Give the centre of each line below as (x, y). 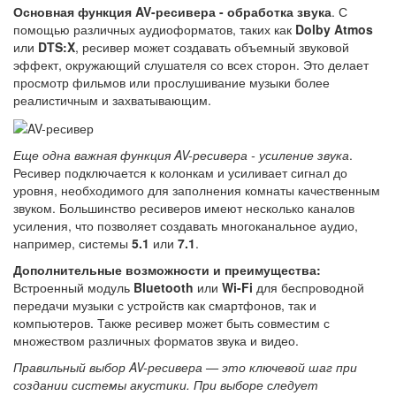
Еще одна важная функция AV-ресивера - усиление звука (181, 154)
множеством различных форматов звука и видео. (156, 340)
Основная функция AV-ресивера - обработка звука (172, 11)
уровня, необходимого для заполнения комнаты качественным (197, 190)
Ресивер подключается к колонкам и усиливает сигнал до (180, 172)
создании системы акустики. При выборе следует (166, 384)
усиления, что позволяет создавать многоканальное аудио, (186, 225)
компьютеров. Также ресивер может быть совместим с (171, 322)
